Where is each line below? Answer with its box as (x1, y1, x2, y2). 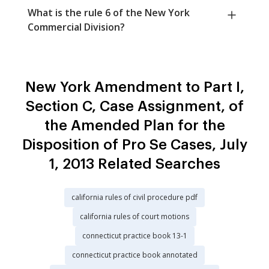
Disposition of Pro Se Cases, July (22, 138, 247, 153)
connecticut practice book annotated (71, 250, 198, 261)
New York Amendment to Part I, (25, 80, 244, 95)
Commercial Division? (28, 20, 125, 34)
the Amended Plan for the (44, 118, 225, 133)
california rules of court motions (80, 211, 189, 222)
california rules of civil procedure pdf (71, 192, 198, 203)
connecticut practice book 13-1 (82, 231, 187, 241)
